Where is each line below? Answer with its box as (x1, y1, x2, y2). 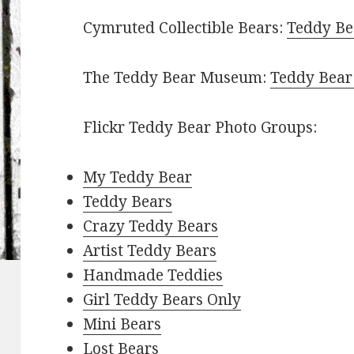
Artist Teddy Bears (83, 239, 217, 261)
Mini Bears (83, 313, 162, 334)
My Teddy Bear (83, 166, 193, 187)
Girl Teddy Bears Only (83, 288, 242, 310)
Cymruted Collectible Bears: (83, 17, 288, 38)
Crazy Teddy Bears (83, 215, 219, 236)
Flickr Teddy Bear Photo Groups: (83, 116, 318, 137)
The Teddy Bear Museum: (83, 66, 271, 88)
